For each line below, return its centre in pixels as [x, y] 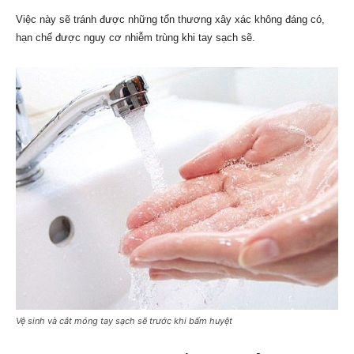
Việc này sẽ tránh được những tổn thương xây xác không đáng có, [170, 20]
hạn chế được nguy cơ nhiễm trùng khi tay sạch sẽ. [136, 38]
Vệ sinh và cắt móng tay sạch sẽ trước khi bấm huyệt [124, 320]
